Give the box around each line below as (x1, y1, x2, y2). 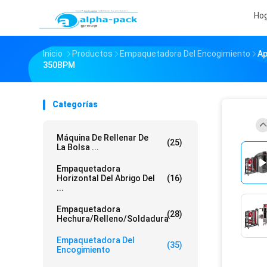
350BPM (43, 60, 75, 70)
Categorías (52, 100, 98, 109)
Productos (72, 49, 113, 58)
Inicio (43, 49, 63, 58)
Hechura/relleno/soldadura (57, 214, 169, 223)
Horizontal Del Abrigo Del (57, 173, 155, 183)
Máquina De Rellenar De (57, 133, 148, 142)
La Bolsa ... (57, 142, 99, 152)
